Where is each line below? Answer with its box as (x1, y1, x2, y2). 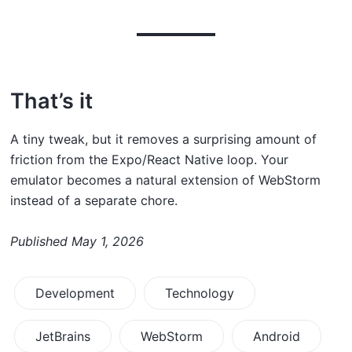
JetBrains (35, 328, 90, 345)
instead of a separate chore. (10, 192, 178, 208)
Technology (165, 285, 234, 302)
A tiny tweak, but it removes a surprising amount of (10, 130, 317, 147)
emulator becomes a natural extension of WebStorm (10, 171, 321, 188)
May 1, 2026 (71, 233, 144, 249)
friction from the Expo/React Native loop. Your (10, 151, 288, 167)
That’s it (10, 87, 93, 114)
